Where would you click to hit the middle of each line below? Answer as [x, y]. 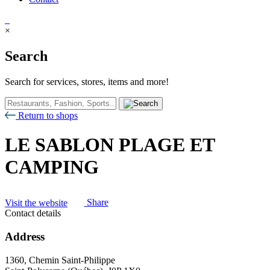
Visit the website [36, 202]
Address [25, 236]
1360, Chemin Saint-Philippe [60, 260]
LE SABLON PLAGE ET [110, 145]
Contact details [33, 213]
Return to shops [47, 115]
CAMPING [52, 167]
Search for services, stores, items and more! [87, 81]
